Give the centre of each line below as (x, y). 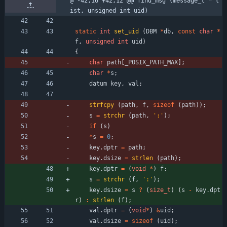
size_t (160, 190)
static (86, 31)
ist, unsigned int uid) (109, 10)
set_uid (126, 31)
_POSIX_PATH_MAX (151, 62)
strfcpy (102, 105)
